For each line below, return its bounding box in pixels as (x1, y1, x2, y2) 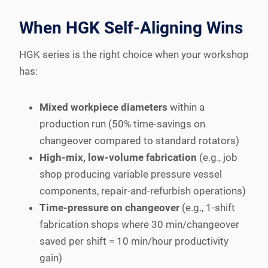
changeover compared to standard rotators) (39, 134, 239, 147)
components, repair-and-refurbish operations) (39, 184, 246, 197)
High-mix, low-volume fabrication (39, 151, 197, 163)
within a (167, 100, 205, 113)
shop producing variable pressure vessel (39, 167, 222, 180)
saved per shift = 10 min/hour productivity (39, 234, 229, 247)
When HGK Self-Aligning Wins (19, 17, 243, 38)
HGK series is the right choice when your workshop (19, 48, 249, 60)
